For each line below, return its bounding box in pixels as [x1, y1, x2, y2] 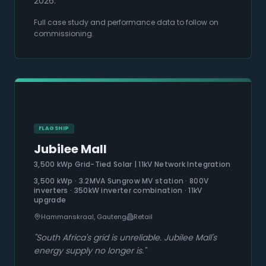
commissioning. [34, 28, 94, 39]
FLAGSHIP [39, 125, 69, 132]
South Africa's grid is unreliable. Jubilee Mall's [36, 232, 217, 244]
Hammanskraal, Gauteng [41, 212, 126, 222]
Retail [134, 212, 153, 222]
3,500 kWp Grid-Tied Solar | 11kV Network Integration [34, 159, 231, 170]
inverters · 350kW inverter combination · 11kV [34, 185, 202, 196]
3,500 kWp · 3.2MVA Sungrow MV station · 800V [34, 176, 209, 186]
